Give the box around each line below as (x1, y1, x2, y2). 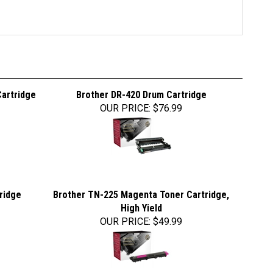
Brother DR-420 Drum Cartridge (76, 82, 207, 93)
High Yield (120, 195, 162, 207)
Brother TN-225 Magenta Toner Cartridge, (53, 182, 229, 193)
